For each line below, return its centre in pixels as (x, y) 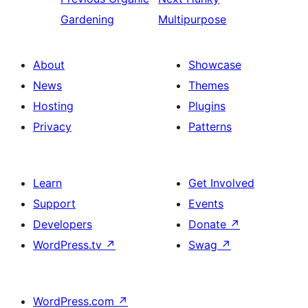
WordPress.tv (69, 244)
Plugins (207, 106)
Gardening (87, 19)
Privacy (52, 126)
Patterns (210, 126)
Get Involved (221, 183)
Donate (209, 224)
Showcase (215, 64)
